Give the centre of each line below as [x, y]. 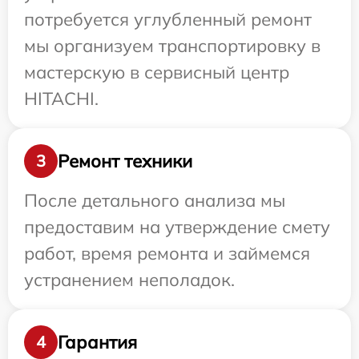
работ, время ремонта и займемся [167, 254]
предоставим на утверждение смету [177, 227]
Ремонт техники [125, 161]
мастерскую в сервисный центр [157, 73]
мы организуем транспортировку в [172, 46]
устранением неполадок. [129, 280]
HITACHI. [61, 99]
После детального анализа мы [155, 201]
